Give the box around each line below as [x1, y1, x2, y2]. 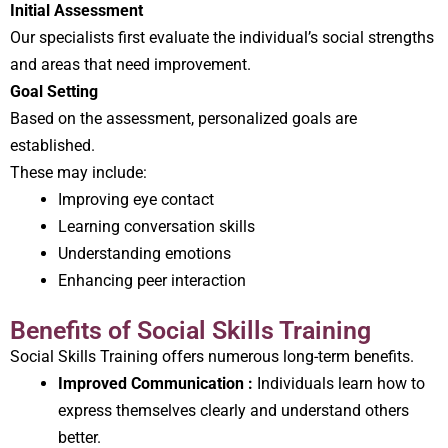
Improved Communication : [58, 373, 257, 393]
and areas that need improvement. [10, 54, 251, 74]
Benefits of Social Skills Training [10, 315, 371, 345]
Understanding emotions [58, 243, 231, 263]
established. [10, 135, 95, 155]
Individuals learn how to [257, 373, 425, 393]
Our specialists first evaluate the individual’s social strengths [10, 27, 434, 47]
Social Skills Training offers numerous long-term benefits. [10, 346, 414, 366]
